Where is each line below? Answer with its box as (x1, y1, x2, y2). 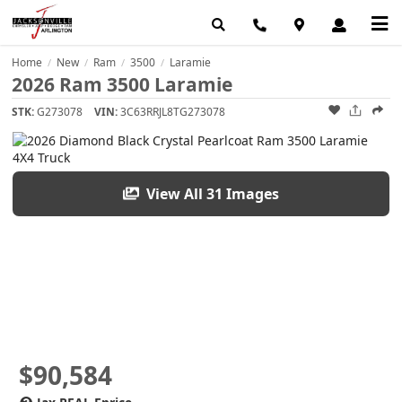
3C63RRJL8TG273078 (120, 104, 226, 120)
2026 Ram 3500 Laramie (12, 72, 233, 98)
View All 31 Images (143, 183, 280, 204)
